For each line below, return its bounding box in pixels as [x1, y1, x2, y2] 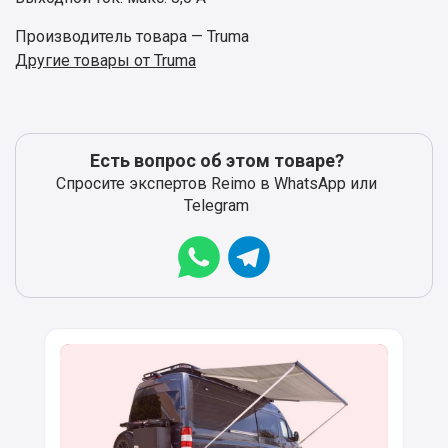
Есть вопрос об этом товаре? [89, 150, 344, 172]
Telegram [184, 196, 249, 216]
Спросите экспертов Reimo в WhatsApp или [56, 174, 377, 194]
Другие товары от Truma [15, 51, 196, 71]
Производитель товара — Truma [15, 27, 249, 47]
